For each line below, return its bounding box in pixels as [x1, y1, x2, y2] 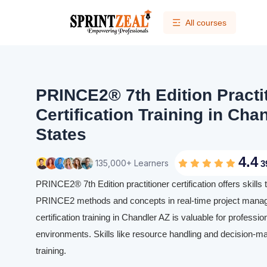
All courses [185, 18, 226, 27]
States [36, 125, 86, 144]
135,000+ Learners [95, 157, 169, 168]
